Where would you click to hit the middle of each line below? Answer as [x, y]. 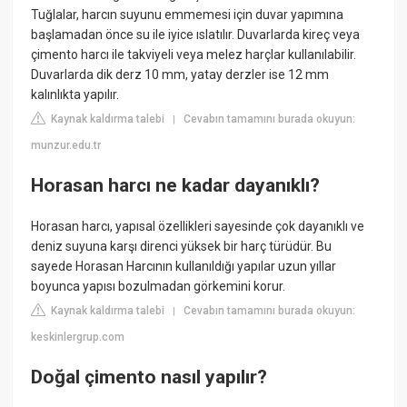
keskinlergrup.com [78, 338]
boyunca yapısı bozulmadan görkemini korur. [159, 287]
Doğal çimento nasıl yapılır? [149, 377]
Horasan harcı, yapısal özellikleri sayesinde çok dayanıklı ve [198, 227]
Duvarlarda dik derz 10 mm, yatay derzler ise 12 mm [180, 75]
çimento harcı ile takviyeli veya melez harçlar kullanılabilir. [194, 55]
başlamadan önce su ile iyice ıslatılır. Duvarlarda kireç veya [196, 35]
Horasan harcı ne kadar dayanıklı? [176, 185]
